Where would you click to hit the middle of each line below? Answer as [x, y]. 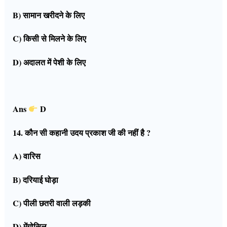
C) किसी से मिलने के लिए [50, 39]
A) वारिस [27, 156]
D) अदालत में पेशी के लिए [49, 62]
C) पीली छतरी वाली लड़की [52, 203]
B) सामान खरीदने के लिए [49, 15]
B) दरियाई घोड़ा [36, 180]
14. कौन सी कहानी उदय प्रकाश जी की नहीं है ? [82, 133]
